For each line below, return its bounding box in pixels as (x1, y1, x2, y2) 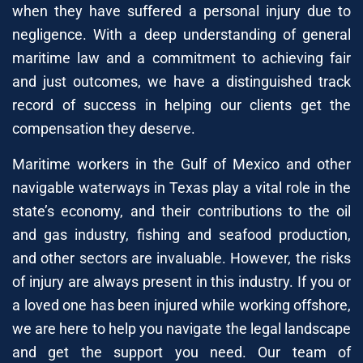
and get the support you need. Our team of (12, 343, 351, 361)
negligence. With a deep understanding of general (12, 25, 351, 43)
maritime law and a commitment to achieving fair (12, 49, 351, 66)
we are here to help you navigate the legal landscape (12, 319, 351, 337)
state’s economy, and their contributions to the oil (12, 202, 351, 220)
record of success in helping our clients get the (12, 96, 351, 113)
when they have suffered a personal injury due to (12, 2, 351, 19)
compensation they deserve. (12, 119, 195, 137)
